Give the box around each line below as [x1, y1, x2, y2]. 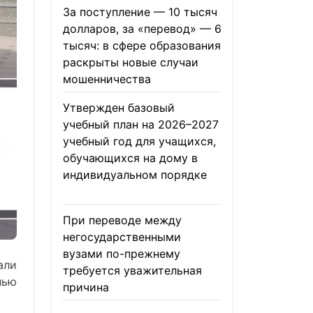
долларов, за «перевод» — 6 [63, 22, 221, 36]
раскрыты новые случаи [63, 55, 198, 69]
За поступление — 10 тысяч [63, 5, 217, 19]
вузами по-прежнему [63, 247, 180, 261]
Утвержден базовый [63, 101, 175, 115]
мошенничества [63, 72, 151, 86]
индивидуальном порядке [63, 168, 207, 182]
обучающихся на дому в [63, 151, 198, 165]
